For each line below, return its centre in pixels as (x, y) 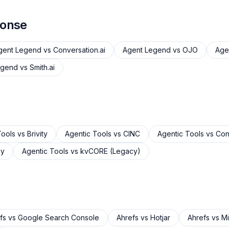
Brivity (37, 134)
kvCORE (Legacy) (110, 151)
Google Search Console (59, 217)
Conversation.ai (79, 50)
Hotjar (160, 217)
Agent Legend (147, 50)
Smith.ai (42, 67)
